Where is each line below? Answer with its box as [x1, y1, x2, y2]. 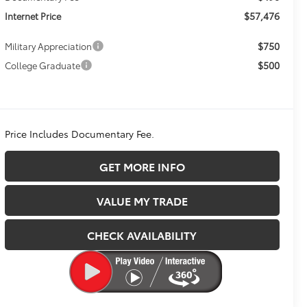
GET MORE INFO [99, 158, 185, 175]
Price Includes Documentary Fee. [4, 127, 154, 141]
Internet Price [4, 10, 61, 23]
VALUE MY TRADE [96, 193, 188, 209]
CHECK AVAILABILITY [87, 227, 197, 243]
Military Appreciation [4, 40, 92, 53]
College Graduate [4, 59, 80, 72]
